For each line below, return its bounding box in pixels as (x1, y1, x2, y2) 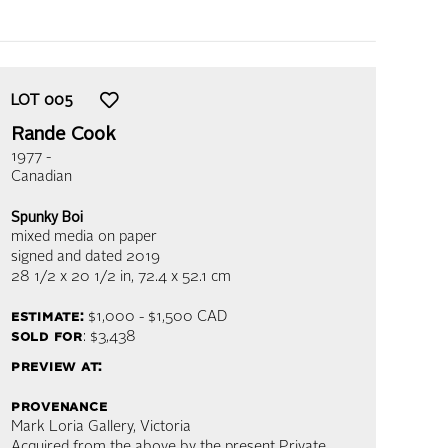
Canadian (11, 170, 72, 185)
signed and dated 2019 (11, 250, 160, 265)
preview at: (11, 360, 103, 375)
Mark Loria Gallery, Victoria (11, 420, 191, 435)
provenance (11, 400, 108, 415)
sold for (11, 330, 83, 345)
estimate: (11, 310, 84, 325)
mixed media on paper (11, 230, 157, 245)
